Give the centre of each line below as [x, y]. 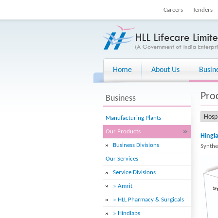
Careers [173, 10]
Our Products [123, 132]
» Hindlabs [127, 213]
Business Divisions [136, 145]
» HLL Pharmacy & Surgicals [148, 200]
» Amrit [123, 186]
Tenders [203, 10]
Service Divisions [134, 173]
